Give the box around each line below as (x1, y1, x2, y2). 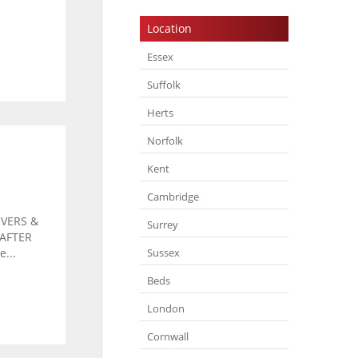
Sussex (146, 245, 180, 260)
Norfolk (146, 133, 183, 148)
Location (146, 22, 192, 36)
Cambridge (146, 189, 199, 204)
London (146, 300, 185, 316)
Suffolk (146, 77, 181, 92)
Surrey (146, 217, 178, 232)
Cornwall (146, 328, 189, 344)
